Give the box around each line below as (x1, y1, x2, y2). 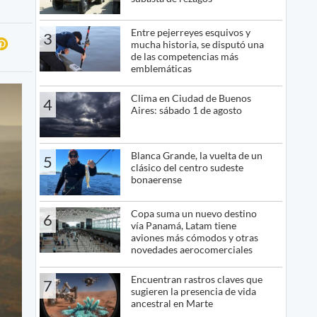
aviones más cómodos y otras (130, 231, 258, 243)
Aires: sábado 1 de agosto (130, 103, 242, 116)
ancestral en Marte (130, 296, 213, 309)
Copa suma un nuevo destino (130, 207, 257, 219)
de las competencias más (130, 50, 238, 62)
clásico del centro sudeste (130, 161, 243, 174)
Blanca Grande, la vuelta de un (130, 149, 263, 162)
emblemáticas (130, 62, 192, 74)
